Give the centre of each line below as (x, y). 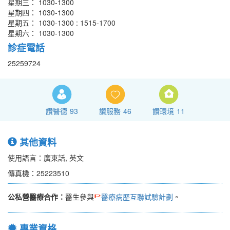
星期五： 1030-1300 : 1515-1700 (62, 23)
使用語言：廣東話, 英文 (46, 158)
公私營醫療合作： (36, 197)
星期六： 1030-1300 (41, 33)
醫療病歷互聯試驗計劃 (137, 197)
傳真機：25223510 (39, 173)
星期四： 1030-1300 (41, 13)
